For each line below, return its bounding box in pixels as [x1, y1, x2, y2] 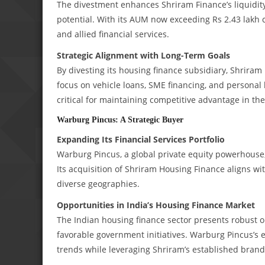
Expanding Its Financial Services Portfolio [57, 134, 225, 146]
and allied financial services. [57, 28, 169, 40]
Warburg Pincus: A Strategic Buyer [57, 115, 183, 125]
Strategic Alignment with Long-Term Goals [57, 49, 230, 61]
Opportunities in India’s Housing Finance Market [57, 199, 255, 211]
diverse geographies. [57, 178, 140, 190]
